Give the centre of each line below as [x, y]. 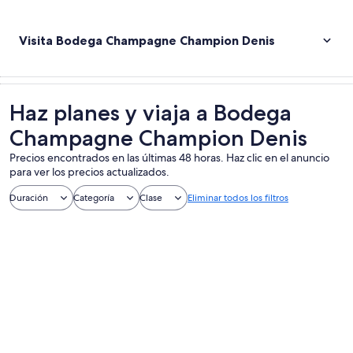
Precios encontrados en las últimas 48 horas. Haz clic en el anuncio [169, 158]
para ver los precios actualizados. [89, 172]
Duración [29, 198]
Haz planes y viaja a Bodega [150, 113]
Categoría [94, 198]
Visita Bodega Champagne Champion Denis [147, 40]
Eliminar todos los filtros [238, 198]
